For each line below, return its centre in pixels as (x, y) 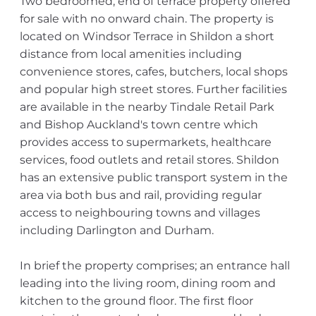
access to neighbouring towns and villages (140, 213)
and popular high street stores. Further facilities (153, 89)
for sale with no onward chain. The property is (146, 19)
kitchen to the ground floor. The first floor (136, 301)
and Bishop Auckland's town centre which (139, 124)
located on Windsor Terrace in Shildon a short (147, 36)
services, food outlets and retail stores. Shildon (149, 160)
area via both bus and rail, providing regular (140, 195)
